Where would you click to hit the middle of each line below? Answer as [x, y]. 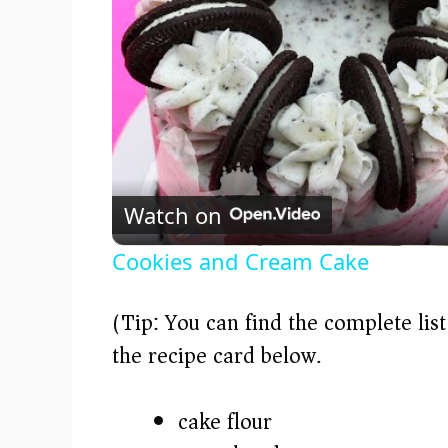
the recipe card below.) [221, 356]
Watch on [173, 214]
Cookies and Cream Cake [240, 261]
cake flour [225, 422]
